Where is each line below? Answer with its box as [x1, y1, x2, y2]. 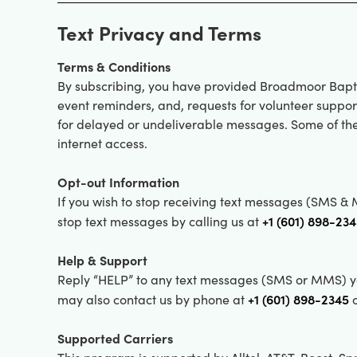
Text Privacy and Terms [57, 19, 261, 46]
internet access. [57, 135, 147, 152]
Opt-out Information [57, 173, 179, 191]
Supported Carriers [57, 329, 173, 347]
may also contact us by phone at [57, 291, 248, 308]
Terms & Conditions [57, 57, 171, 76]
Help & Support [57, 251, 147, 269]
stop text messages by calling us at [57, 213, 262, 230]
